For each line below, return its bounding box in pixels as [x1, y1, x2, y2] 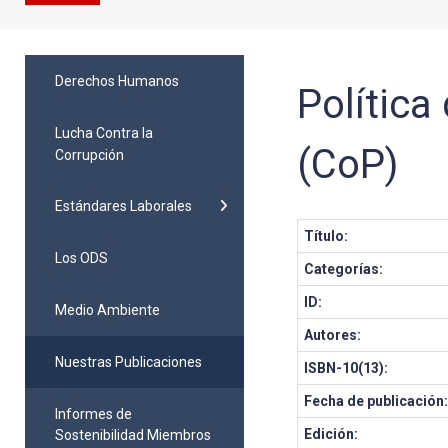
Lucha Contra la [55, 124, 153, 141]
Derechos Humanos [55, 72, 179, 89]
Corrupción [55, 146, 124, 163]
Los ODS [55, 249, 108, 266]
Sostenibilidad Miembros [55, 427, 211, 444]
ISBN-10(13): [304, 360, 389, 376]
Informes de [55, 405, 132, 422]
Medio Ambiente [55, 301, 160, 318]
